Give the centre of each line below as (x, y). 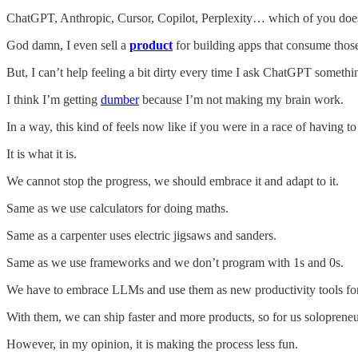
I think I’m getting (54, 100)
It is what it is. (42, 154)
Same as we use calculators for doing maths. (117, 209)
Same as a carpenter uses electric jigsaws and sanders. (141, 236)
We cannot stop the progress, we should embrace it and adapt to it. (173, 181)
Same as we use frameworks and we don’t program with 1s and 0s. (175, 263)
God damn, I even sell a (68, 46)
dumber (120, 100)
